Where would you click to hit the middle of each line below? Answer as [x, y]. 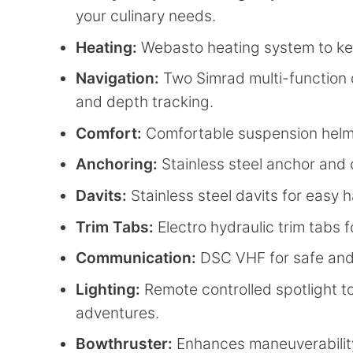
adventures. [117, 312]
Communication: [136, 258]
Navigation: [117, 78]
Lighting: [108, 289]
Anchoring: [117, 164]
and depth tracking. [145, 102]
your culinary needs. [146, 15]
